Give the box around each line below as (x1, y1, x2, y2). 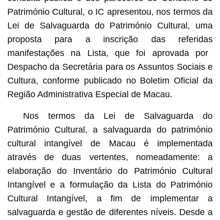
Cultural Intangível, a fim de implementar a (7, 193, 213, 203)
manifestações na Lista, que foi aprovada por (7, 48, 209, 58)
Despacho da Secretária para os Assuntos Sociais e (7, 61, 213, 72)
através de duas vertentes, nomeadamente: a (7, 152, 213, 162)
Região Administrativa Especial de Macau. (7, 89, 172, 99)
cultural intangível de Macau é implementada (7, 138, 213, 148)
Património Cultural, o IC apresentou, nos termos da (7, 6, 213, 17)
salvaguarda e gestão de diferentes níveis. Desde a (7, 207, 213, 217)
